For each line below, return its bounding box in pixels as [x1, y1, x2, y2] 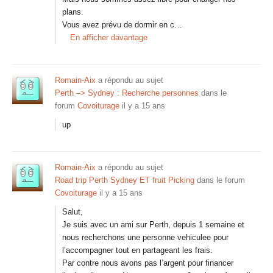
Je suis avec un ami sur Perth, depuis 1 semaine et [62, 220, 244, 229]
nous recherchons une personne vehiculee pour [62, 233, 229, 242]
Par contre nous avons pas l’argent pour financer [62, 258, 233, 268]
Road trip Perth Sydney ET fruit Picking [55, 175, 194, 185]
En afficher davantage [70, 33, 147, 42]
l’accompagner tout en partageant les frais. [62, 246, 213, 255]
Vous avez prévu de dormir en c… [62, 20, 182, 29]
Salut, [62, 207, 83, 216]
